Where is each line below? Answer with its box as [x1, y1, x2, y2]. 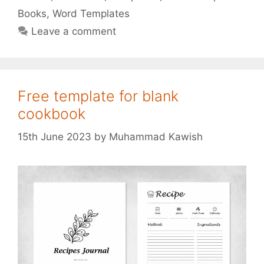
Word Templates [52, 8, 130, 19]
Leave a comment [31, 25, 117, 37]
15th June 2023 [18, 130, 91, 143]
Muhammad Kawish [109, 130, 203, 143]
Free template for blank [18, 87, 179, 105]
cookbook [18, 105, 85, 123]
